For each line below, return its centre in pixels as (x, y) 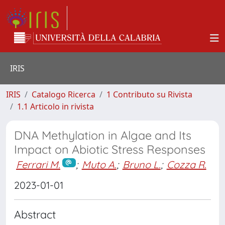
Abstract (35, 214)
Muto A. (99, 164)
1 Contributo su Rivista (149, 94)
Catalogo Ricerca (64, 94)
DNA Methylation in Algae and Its (103, 135)
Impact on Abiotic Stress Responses (110, 149)
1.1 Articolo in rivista (55, 106)
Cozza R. (186, 164)
